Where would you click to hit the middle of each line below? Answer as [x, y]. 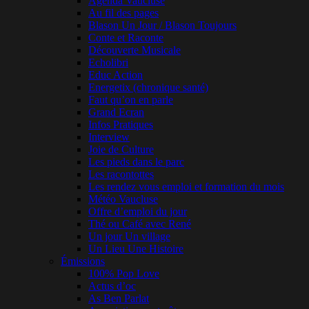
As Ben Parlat [119, 299]
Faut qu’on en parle [131, 100]
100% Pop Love [124, 274]
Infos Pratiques [121, 125]
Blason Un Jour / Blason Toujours [162, 26]
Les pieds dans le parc [136, 162]
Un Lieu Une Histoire [136, 249]
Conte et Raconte [126, 38]
